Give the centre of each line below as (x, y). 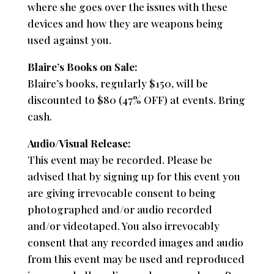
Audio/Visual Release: (79, 143)
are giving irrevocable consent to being (121, 192)
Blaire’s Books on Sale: (82, 66)
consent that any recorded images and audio (135, 242)
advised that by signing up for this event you (134, 176)
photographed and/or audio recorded (120, 209)
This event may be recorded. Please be (120, 159)
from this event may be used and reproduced (136, 258)
